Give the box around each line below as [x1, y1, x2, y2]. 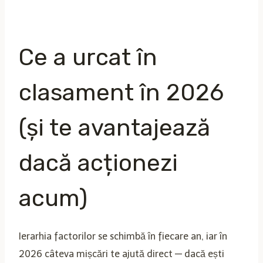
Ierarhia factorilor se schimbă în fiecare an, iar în [19, 230, 227, 242]
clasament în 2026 [19, 78, 224, 106]
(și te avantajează [19, 113, 210, 141]
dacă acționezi [19, 149, 178, 177]
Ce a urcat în [19, 43, 157, 71]
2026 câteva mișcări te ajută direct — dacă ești [19, 248, 224, 259]
